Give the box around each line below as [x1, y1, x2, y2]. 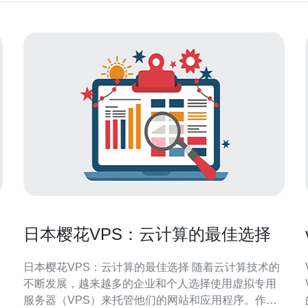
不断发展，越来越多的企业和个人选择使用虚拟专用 [23, 278, 276, 289]
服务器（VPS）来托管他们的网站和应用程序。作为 [23, 294, 277, 306]
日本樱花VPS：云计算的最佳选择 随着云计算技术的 [23, 261, 192, 273]
